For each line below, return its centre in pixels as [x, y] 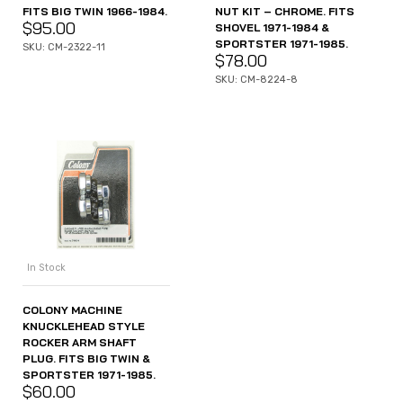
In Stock [46, 267]
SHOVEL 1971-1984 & [272, 28]
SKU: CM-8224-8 [256, 80]
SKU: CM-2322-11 [64, 48]
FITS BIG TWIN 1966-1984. [95, 12]
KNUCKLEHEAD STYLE [84, 326]
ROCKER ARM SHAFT [80, 342]
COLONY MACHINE [72, 309]
